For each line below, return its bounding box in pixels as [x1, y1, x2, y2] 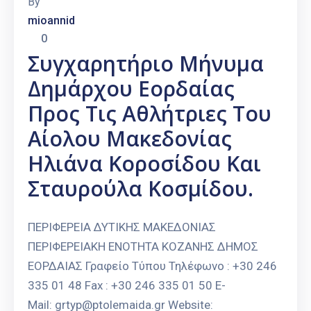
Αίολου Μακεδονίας [28, 124, 232, 153]
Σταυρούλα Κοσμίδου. [28, 174, 253, 203]
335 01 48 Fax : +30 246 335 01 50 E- [28, 278, 226, 293]
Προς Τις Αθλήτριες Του [28, 99, 271, 128]
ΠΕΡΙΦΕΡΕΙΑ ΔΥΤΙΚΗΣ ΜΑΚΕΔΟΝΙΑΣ [28, 220, 216, 235]
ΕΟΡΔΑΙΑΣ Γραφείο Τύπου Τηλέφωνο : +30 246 [28, 259, 277, 274]
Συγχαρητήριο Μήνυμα [28, 49, 264, 78]
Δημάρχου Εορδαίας [28, 74, 235, 103]
